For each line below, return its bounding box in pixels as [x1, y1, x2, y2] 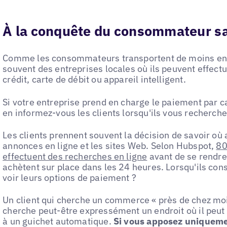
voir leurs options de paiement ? [3, 171, 137, 183]
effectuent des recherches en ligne [3, 150, 147, 162]
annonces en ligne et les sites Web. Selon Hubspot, [3, 139, 216, 152]
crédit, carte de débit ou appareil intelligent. [3, 73, 186, 86]
